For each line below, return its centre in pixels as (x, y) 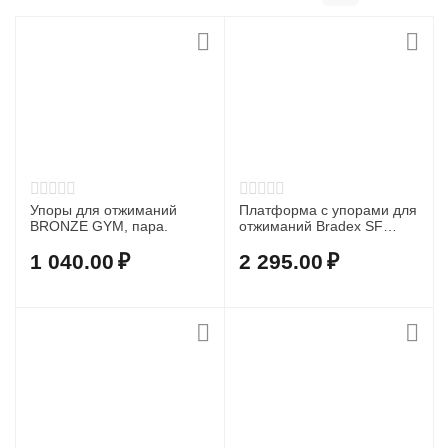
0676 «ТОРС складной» (317, 242)
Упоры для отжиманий (104, 210)
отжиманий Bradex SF (311, 226)
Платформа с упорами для (328, 210)
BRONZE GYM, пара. (99, 226)
